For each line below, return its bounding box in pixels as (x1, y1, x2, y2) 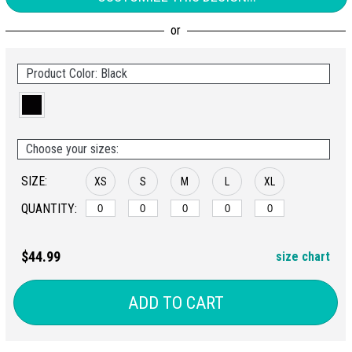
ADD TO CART (127, 292, 224, 313)
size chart (276, 249, 330, 265)
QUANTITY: (21, 201, 77, 217)
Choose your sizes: (26, 141, 119, 157)
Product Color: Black (26, 66, 127, 82)
